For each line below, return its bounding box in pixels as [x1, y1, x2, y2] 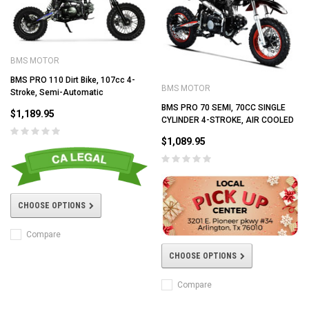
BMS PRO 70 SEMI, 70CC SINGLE [161, 103, 286, 113]
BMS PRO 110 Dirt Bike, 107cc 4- [10, 75, 135, 86]
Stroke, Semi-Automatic [10, 88, 103, 98]
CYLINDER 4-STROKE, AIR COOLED [161, 115, 294, 126]
